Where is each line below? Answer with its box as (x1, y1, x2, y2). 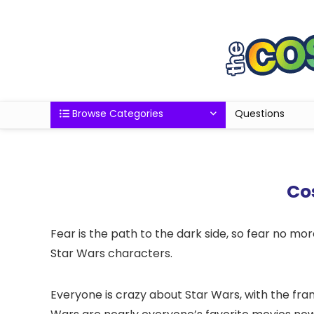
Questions (235, 107, 285, 121)
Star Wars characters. (50, 245, 172, 261)
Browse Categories (69, 107, 163, 121)
